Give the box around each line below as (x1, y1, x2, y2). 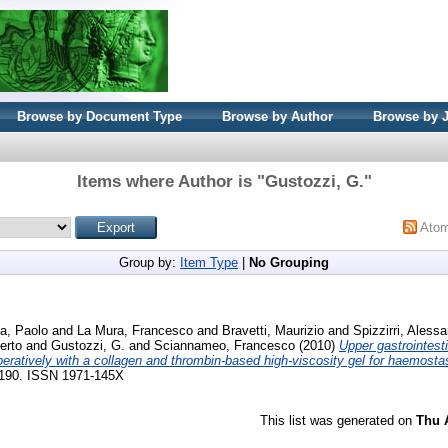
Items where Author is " (76, 172, 265, 191)
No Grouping (249, 255, 329, 270)
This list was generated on (260, 412, 416, 428)
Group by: (119, 255, 180, 270)
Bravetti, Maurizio (222, 322, 324, 338)
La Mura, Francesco (77, 322, 193, 338)
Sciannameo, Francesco (154, 337, 295, 353)
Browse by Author (222, 109, 333, 124)
